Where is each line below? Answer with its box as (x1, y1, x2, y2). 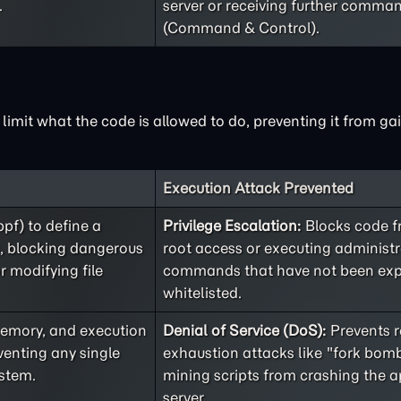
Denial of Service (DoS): (163, 321, 327, 339)
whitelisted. (163, 284, 242, 302)
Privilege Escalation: (163, 217, 302, 235)
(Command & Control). (163, 19, 320, 37)
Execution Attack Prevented (163, 179, 354, 197)
